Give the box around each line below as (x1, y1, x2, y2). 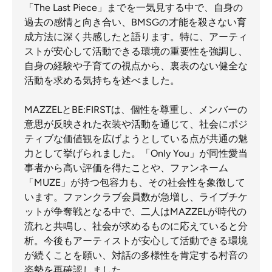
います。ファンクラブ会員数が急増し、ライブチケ (24, 191, 248, 203)
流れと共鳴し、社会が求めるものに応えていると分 (24, 220, 248, 232)
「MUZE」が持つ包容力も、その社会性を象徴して (24, 177, 245, 188)
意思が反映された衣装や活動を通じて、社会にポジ (24, 118, 248, 130)
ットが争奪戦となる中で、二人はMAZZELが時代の (24, 206, 246, 217)
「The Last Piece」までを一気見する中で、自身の (24, 2, 243, 13)
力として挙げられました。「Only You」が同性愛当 (24, 148, 248, 159)
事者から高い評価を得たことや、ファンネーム (24, 162, 228, 174)
